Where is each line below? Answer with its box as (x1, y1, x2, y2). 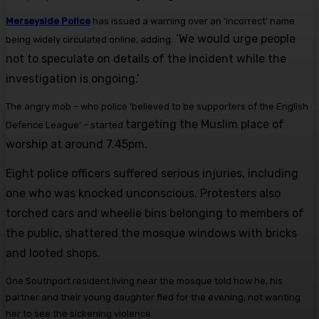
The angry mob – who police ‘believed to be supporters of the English (6, 101, 308, 113)
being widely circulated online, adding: (6, 34, 173, 46)
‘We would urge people (173, 32, 296, 46)
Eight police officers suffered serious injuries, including (6, 167, 298, 181)
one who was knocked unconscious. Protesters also (6, 187, 281, 201)
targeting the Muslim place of (125, 117, 284, 132)
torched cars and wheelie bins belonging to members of (6, 206, 304, 221)
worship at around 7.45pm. (6, 137, 150, 152)
